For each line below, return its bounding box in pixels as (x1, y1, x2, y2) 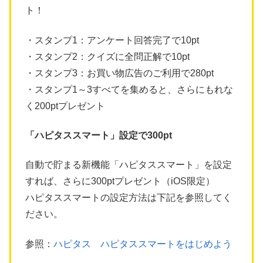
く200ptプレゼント (25, 100, 105, 111)
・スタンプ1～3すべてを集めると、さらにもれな (25, 84, 233, 95)
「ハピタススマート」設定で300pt (25, 130, 172, 140)
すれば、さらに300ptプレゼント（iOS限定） (25, 176, 215, 187)
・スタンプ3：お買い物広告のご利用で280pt (25, 68, 214, 78)
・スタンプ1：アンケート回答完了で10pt (25, 35, 199, 45)
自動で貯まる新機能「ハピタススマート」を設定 (25, 160, 232, 170)
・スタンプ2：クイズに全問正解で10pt (25, 51, 190, 62)
